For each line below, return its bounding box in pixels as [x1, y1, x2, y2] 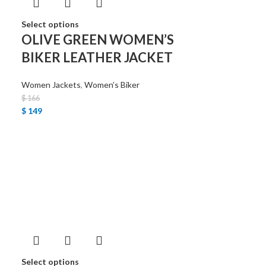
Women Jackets [21, 80, 81, 90]
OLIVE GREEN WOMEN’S [21, 31, 175, 47]
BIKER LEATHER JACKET [21, 49, 173, 65]
